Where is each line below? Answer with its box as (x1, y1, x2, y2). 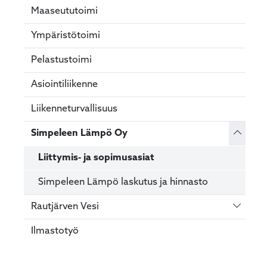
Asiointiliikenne (31, 79, 98, 89)
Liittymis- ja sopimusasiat (38, 153, 154, 163)
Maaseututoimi (31, 6, 98, 16)
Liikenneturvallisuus (31, 104, 117, 114)
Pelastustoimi (31, 55, 92, 65)
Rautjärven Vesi (31, 201, 99, 212)
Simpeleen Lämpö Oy (31, 128, 128, 138)
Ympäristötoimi (31, 30, 100, 41)
